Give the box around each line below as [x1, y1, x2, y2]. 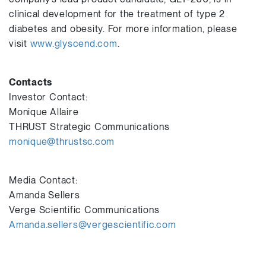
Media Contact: [9, 175, 78, 186]
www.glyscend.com [30, 38, 118, 49]
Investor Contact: [9, 91, 88, 103]
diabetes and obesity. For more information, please [9, 23, 237, 34]
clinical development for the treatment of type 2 [9, 8, 225, 20]
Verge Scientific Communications [9, 204, 160, 216]
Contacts [9, 77, 52, 88]
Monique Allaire [9, 106, 79, 118]
